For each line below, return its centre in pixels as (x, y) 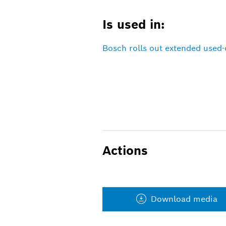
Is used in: (133, 25)
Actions (125, 150)
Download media (184, 199)
